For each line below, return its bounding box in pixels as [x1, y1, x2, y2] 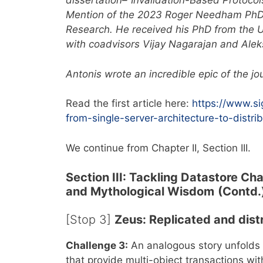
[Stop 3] [66, 213, 114, 227]
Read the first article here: [66, 97, 192, 110]
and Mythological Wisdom [66, 184, 214, 199]
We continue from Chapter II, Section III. [66, 141, 251, 154]
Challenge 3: [66, 240, 128, 252]
